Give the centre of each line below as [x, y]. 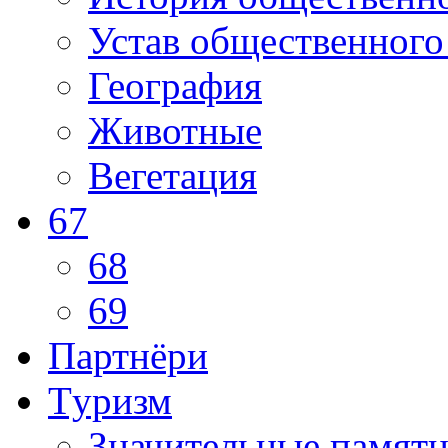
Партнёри [128, 355]
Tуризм [110, 400]
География [175, 85]
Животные [175, 130]
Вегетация [172, 175]
